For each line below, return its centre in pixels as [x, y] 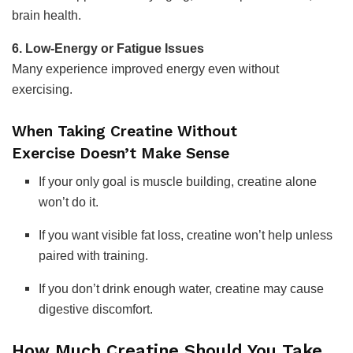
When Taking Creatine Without [124, 131]
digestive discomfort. [96, 310]
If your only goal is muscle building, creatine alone [178, 182]
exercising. [42, 89]
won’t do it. [69, 203]
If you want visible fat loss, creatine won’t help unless [186, 236]
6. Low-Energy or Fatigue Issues [108, 48]
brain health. [46, 15]
